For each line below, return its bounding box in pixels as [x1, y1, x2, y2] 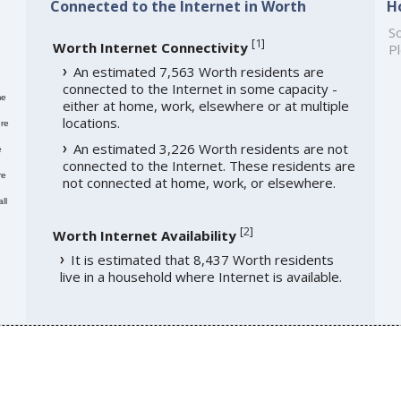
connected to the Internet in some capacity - [62, 79, 337, 98]
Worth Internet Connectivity [52, 38, 248, 56]
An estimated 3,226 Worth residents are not [73, 139, 348, 158]
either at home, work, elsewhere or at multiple [62, 96, 349, 115]
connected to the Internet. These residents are [62, 156, 355, 175]
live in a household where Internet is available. [59, 267, 342, 286]
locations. [62, 113, 120, 132]
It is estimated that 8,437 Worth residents [70, 250, 334, 269]
